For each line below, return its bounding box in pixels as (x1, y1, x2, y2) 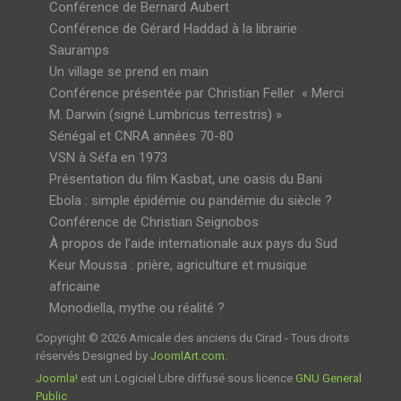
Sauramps (49, 41, 109, 58)
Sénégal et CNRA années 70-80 (49, 127, 234, 144)
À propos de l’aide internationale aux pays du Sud (49, 235, 337, 252)
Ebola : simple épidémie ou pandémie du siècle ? (49, 192, 332, 209)
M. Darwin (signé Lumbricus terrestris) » (49, 106, 282, 123)
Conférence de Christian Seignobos (49, 213, 259, 230)
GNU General (295, 371, 362, 385)
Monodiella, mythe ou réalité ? (49, 299, 225, 316)
